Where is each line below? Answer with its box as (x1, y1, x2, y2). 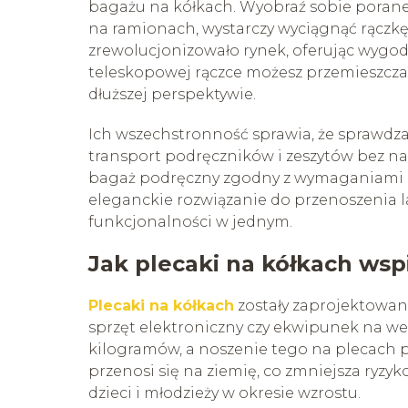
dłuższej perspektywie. (88, 85, 256, 103)
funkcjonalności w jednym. (88, 212, 292, 230)
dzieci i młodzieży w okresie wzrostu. (88, 383, 361, 402)
